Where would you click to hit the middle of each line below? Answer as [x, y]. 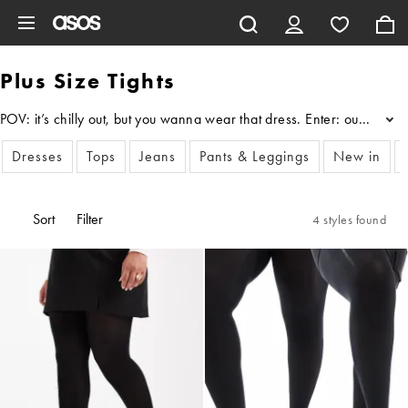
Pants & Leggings [255, 156]
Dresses [37, 156]
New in [357, 156]
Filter [90, 219]
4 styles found [349, 219]
